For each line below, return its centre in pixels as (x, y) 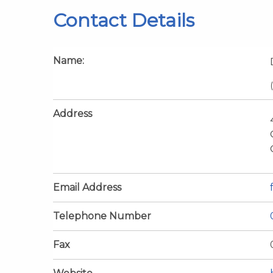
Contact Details (124, 20)
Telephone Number (102, 216)
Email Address (87, 187)
